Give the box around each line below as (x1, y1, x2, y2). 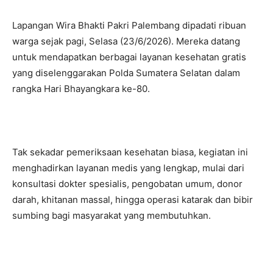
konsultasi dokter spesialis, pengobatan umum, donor (12, 178, 243, 190)
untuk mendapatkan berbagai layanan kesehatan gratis (12, 51, 246, 63)
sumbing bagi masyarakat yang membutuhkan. (12, 210, 211, 222)
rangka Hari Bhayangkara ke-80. (12, 83, 150, 95)
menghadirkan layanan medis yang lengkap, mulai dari (12, 162, 244, 174)
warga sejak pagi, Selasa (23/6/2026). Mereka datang (12, 35, 240, 48)
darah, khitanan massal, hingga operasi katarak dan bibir (12, 194, 253, 206)
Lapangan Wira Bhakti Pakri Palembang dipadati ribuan (12, 19, 246, 32)
